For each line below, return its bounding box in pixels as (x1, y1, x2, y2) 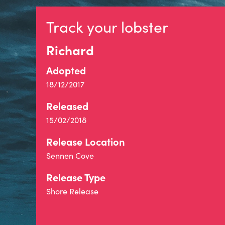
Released (46, 99, 88, 113)
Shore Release (46, 186, 98, 196)
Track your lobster (46, 17, 168, 37)
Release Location (46, 135, 125, 148)
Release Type (46, 170, 105, 184)
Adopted (46, 63, 86, 77)
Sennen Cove (46, 150, 94, 161)
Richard (46, 41, 94, 59)
